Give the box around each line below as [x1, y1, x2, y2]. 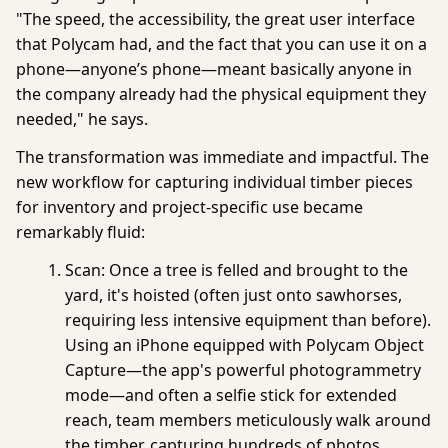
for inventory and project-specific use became [16, 196, 363, 219]
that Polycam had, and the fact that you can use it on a [16, 33, 427, 56]
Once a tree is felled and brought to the [105, 258, 409, 281]
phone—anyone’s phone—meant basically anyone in [16, 58, 412, 81]
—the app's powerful [126, 358, 290, 381]
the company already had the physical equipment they [16, 83, 426, 106]
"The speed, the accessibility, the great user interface [16, 8, 415, 31]
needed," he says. [16, 108, 148, 131]
